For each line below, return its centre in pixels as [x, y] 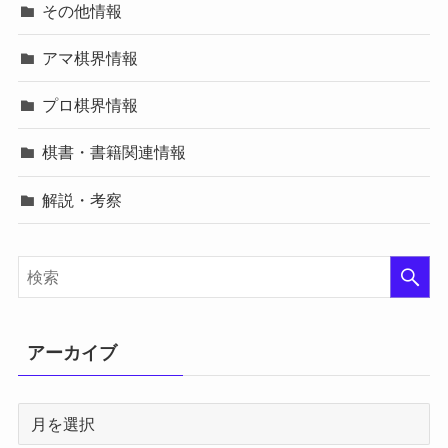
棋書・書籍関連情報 [114, 152]
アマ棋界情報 [90, 58]
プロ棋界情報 [90, 105]
